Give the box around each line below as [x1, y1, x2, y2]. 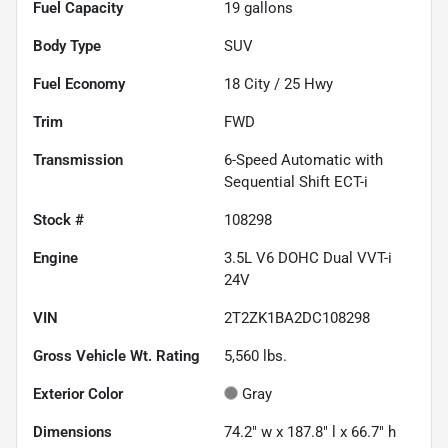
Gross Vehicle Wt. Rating [33, 346, 200, 365]
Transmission [33, 150, 123, 169]
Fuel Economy [33, 74, 125, 93]
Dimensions [33, 422, 112, 441]
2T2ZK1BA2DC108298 [224, 308, 370, 327]
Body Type [33, 36, 101, 55]
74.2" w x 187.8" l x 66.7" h [224, 422, 396, 441]
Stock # [33, 210, 84, 229]
